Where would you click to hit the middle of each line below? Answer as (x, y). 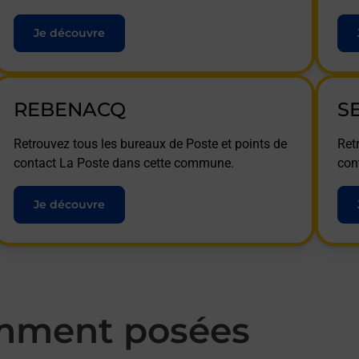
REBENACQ (69, 109)
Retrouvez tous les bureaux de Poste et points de (150, 144)
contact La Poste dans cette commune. (123, 163)
